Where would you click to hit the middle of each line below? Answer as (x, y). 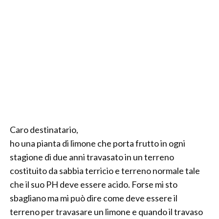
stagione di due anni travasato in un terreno (92, 157)
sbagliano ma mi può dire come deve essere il (94, 198)
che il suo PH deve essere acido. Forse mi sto (94, 184)
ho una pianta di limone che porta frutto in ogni (98, 143)
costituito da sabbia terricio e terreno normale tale (105, 171)
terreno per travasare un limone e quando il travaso (106, 212)
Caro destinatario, (44, 130)
